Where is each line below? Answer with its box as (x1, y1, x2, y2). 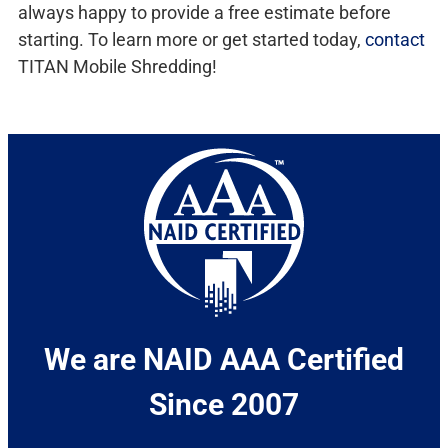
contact (365, 29, 425, 51)
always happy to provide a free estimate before (18, 2, 391, 24)
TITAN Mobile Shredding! (18, 56, 217, 78)
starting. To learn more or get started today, (18, 29, 365, 51)
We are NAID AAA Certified (44, 342, 404, 378)
